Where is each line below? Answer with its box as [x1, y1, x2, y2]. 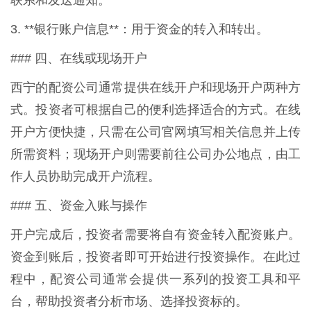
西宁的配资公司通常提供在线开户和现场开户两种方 [10, 81, 301, 95]
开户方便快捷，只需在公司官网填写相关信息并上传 [10, 125, 301, 140]
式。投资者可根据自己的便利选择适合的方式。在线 [10, 103, 301, 117]
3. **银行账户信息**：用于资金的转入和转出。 [10, 22, 269, 37]
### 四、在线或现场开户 [10, 51, 147, 66]
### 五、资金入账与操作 [10, 199, 147, 213]
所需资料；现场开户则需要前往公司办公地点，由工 [10, 147, 301, 162]
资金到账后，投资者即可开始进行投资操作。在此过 [10, 250, 301, 264]
